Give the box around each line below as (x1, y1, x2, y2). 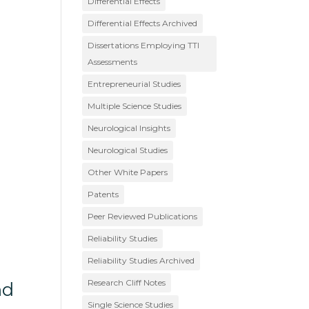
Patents (88, 188, 119, 199)
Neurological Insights (88, 122, 171, 133)
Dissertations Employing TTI (88, 39, 200, 50)
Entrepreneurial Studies (88, 78, 181, 89)
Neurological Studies (88, 144, 168, 155)
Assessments (88, 56, 138, 67)
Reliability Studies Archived (88, 255, 195, 266)
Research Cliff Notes (88, 277, 166, 288)
